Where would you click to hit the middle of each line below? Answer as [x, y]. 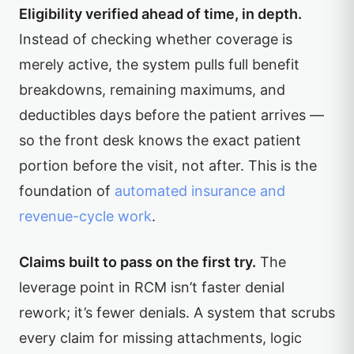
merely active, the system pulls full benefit [159, 64]
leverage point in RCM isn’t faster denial [152, 287]
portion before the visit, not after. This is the [168, 166]
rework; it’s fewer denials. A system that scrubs [177, 313]
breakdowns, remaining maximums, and [152, 90]
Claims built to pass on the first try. [137, 262]
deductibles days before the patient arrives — [171, 115]
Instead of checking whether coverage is [156, 39]
